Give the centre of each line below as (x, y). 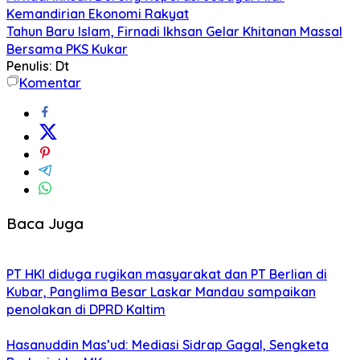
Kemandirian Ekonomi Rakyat (98, 13)
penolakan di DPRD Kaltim (86, 310)
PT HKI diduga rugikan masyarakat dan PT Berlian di (167, 274)
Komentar (50, 82)
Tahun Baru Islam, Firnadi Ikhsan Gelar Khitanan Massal (174, 31)
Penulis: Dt (38, 65)
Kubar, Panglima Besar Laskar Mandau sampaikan (161, 292)
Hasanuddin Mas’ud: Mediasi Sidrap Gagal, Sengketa (168, 345)
